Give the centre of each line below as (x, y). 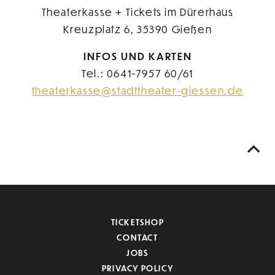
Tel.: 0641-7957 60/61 (137, 74)
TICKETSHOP (137, 222)
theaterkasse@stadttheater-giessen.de (137, 91)
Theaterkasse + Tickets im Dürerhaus (137, 12)
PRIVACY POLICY (137, 268)
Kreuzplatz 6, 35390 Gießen (137, 29)
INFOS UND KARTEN (137, 56)
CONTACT (137, 238)
